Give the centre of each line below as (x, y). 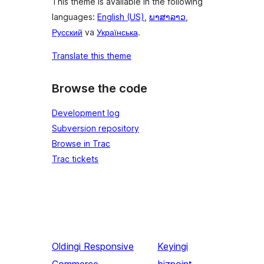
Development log (86, 113)
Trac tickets (75, 159)
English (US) (121, 17)
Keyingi (172, 246)
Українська (117, 32)
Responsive (109, 246)
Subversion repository (95, 128)
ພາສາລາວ (167, 17)
